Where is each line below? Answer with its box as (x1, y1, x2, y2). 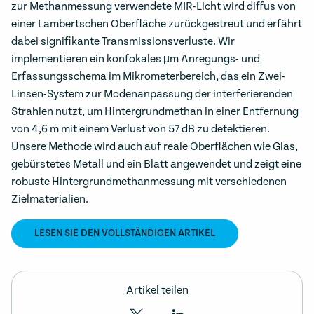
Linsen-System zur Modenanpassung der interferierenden (11, 88, 293, 101)
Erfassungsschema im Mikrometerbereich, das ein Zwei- (11, 70, 285, 83)
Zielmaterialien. (11, 193, 88, 206)
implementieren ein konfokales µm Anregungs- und (11, 53, 260, 66)
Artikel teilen (125, 283, 189, 297)
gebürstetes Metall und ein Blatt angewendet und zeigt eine (11, 158, 301, 171)
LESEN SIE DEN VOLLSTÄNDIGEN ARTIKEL (34, 228, 215, 239)
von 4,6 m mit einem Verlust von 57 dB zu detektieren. (11, 123, 270, 136)
